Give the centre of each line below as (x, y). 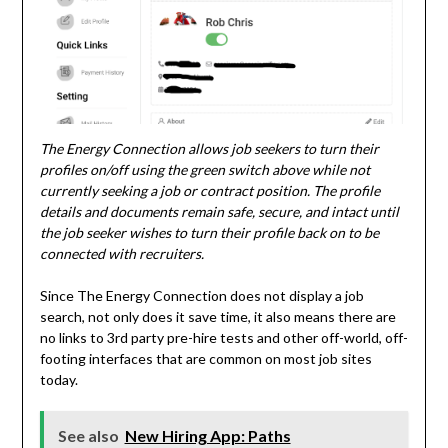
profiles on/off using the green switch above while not (204, 169)
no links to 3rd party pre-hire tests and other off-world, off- (223, 337)
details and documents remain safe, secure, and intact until (219, 211)
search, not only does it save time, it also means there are (217, 316)
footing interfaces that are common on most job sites (205, 358)
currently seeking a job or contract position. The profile (209, 190)
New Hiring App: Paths (207, 435)
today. (58, 379)
